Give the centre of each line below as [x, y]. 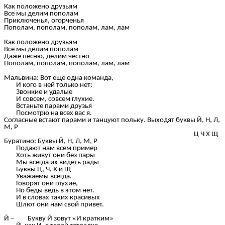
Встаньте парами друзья [48, 106]
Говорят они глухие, [41, 183]
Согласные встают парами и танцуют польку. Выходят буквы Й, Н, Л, [112, 120]
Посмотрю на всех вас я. [48, 113]
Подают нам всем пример [51, 148]
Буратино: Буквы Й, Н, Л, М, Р [51, 141]
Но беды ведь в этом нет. [49, 190]
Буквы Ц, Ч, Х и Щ [37, 169]
